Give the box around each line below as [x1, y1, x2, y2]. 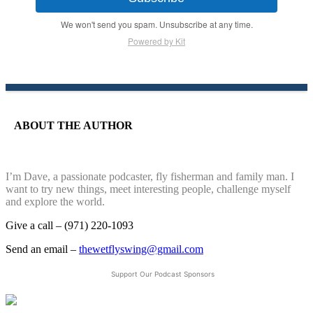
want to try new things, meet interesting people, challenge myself [6, 183, 291, 196]
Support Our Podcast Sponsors [111, 270, 214, 279]
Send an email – [6, 243, 79, 256]
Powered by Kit [128, 35, 185, 48]
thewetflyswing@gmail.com [79, 243, 203, 256]
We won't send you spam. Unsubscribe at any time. [60, 18, 253, 31]
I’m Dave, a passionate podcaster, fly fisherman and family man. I [6, 170, 294, 183]
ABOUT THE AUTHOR [14, 119, 133, 131]
